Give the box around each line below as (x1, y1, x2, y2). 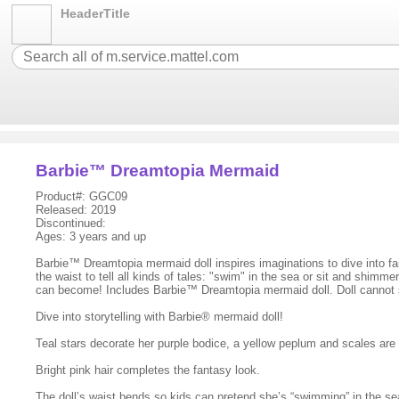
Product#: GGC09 (36, 190, 128, 203)
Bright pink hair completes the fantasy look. (36, 363, 261, 377)
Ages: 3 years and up (36, 230, 147, 243)
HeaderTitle (61, 6, 131, 20)
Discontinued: (36, 216, 107, 230)
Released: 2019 (36, 203, 117, 216)
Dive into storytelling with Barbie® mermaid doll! (36, 310, 284, 323)
